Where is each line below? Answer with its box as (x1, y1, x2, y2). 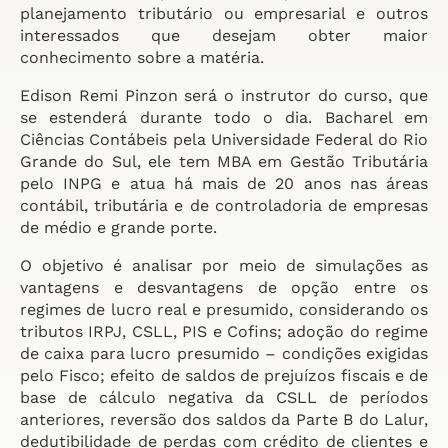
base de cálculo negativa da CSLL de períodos (20, 388, 428, 407)
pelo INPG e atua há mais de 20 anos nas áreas (20, 174, 428, 193)
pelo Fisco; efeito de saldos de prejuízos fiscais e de (20, 366, 428, 385)
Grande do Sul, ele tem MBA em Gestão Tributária (20, 152, 428, 171)
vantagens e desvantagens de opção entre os (20, 278, 428, 297)
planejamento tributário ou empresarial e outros (20, 4, 428, 23)
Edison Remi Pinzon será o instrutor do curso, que (20, 86, 428, 105)
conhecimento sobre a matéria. (20, 48, 264, 67)
